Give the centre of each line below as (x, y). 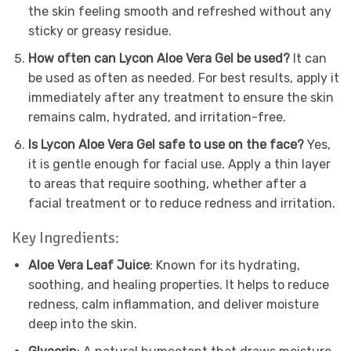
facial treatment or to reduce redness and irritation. (181, 203)
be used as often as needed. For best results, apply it (183, 78)
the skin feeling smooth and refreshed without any (179, 12)
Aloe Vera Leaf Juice (89, 266)
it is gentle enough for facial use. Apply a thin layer (179, 164)
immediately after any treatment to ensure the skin (181, 98)
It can (309, 59)
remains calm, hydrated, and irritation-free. (157, 118)
